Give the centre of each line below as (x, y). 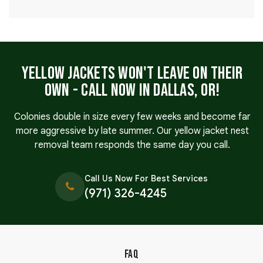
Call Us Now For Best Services (146, 179)
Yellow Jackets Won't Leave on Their (132, 74)
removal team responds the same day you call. (132, 145)
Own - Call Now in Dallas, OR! (132, 91)
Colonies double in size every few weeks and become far (132, 117)
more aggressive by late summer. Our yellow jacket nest (132, 131)
